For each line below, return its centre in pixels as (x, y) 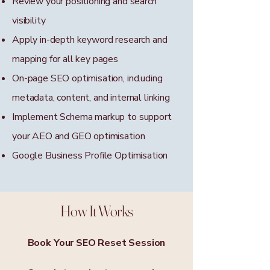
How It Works (96, 211)
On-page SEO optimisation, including (87, 78)
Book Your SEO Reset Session (96, 243)
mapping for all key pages (65, 59)
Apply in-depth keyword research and (90, 39)
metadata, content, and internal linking (91, 97)
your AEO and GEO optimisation (79, 136)
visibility (29, 20)
